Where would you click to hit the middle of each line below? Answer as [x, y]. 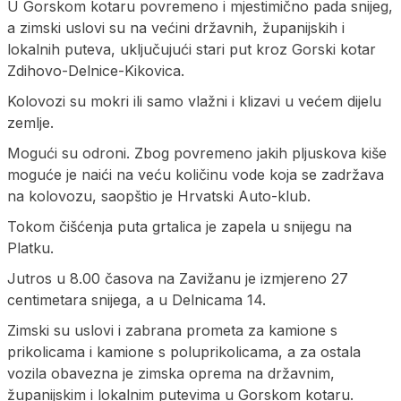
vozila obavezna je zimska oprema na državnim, [171, 373]
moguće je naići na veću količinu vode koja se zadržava [196, 174]
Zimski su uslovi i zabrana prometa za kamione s [172, 330]
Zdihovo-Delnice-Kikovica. [96, 70]
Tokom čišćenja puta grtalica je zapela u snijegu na [179, 226]
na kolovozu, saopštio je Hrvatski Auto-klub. [159, 196]
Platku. [30, 247]
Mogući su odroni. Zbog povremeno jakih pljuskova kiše [197, 153]
